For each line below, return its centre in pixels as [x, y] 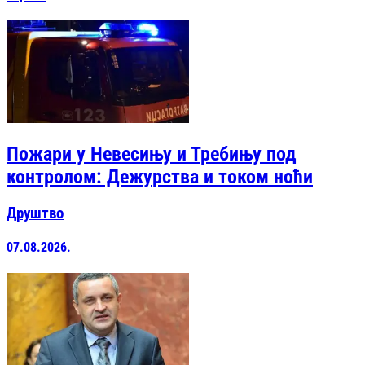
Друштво [35, 213]
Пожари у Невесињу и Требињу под [152, 154]
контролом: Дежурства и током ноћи [160, 177]
